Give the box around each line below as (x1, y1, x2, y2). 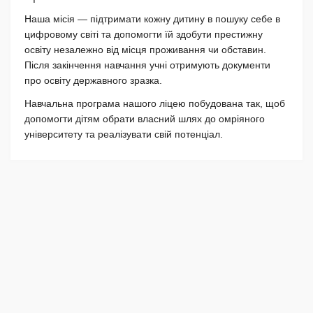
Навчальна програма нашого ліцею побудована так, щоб (24, 97, 285, 109)
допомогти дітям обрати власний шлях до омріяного (24, 112, 265, 124)
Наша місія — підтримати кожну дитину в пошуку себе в (24, 13, 280, 24)
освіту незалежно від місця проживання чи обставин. (24, 43, 266, 55)
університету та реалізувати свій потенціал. (24, 128, 223, 140)
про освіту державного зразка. (24, 74, 162, 86)
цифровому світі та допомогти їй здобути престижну (24, 28, 263, 40)
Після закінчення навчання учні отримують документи (24, 59, 270, 71)
